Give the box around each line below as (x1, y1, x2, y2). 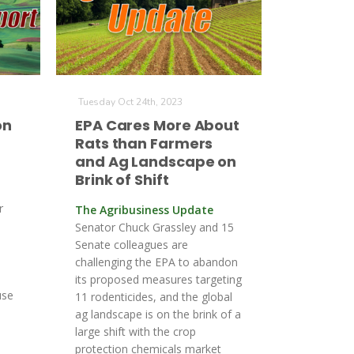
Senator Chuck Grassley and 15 (75, 220, 234, 235)
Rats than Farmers (75, 134, 213, 153)
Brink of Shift (75, 170, 169, 190)
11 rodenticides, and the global (75, 289, 232, 304)
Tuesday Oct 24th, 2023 (78, 96, 183, 108)
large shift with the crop (75, 324, 196, 339)
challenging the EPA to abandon (75, 254, 238, 269)
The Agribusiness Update (75, 202, 213, 217)
